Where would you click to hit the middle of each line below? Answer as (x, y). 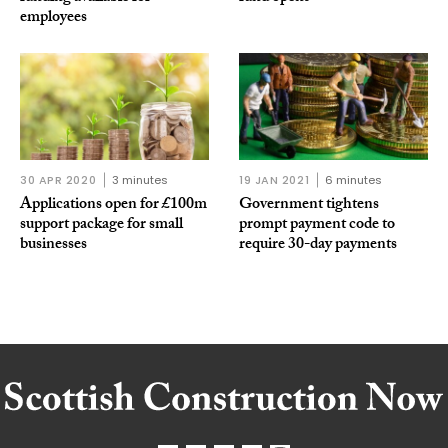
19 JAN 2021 (274, 179)
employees (53, 19)
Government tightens (309, 205)
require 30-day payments (318, 245)
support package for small (101, 225)
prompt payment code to (317, 225)
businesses (53, 245)
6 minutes (354, 179)
